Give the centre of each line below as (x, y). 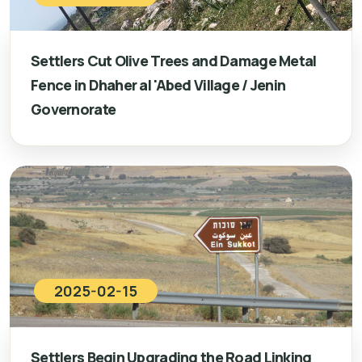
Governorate (74, 109)
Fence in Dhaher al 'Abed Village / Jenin (158, 85)
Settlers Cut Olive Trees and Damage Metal (174, 61)
